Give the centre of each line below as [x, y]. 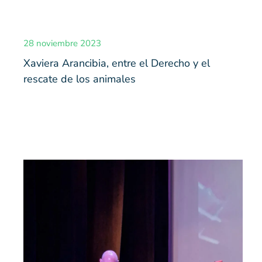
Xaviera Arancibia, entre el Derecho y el [117, 63]
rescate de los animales [80, 79]
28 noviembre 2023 [62, 44]
